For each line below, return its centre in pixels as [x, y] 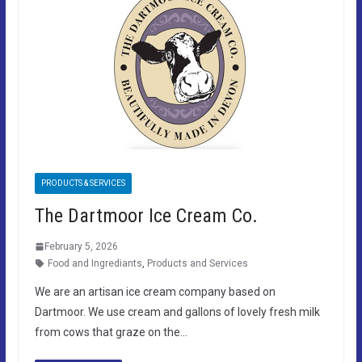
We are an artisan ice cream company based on [155, 291]
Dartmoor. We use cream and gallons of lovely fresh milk [177, 311]
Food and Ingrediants [95, 263]
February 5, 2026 [81, 246]
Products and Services [197, 263]
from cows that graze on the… [111, 332]
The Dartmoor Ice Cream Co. [146, 215]
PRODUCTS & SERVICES [83, 183]
